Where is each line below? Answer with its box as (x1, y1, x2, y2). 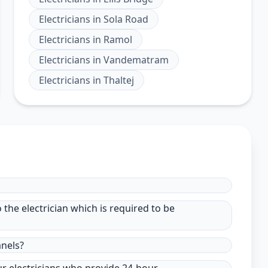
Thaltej (103, 74, 134, 87)
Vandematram (103, 53, 169, 66)
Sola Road (103, 13, 148, 26)
